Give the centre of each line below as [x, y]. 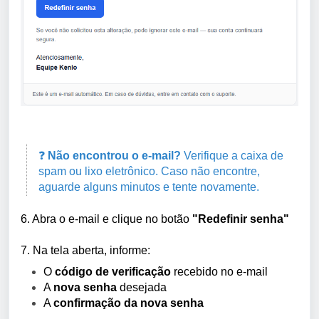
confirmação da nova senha [129, 303]
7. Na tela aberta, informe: [85, 251]
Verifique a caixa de [232, 156]
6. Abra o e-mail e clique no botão [106, 219]
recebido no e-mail [219, 272]
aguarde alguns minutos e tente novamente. [149, 187]
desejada [142, 288]
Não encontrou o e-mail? [114, 156]
